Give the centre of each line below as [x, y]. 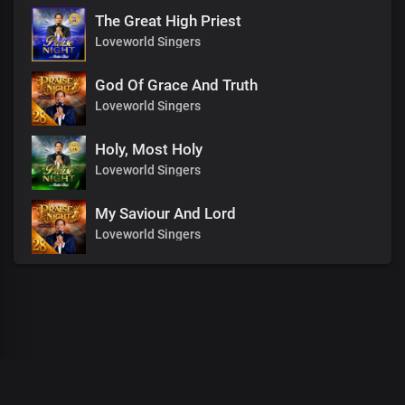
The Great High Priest [168, 21]
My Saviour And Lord [165, 213]
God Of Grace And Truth [176, 85]
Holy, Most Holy [149, 149]
